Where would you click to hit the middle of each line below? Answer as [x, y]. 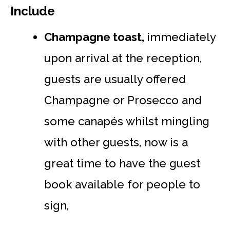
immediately [181, 37]
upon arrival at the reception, [123, 58]
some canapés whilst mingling [127, 121]
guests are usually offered [115, 79]
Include [33, 11]
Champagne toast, [95, 37]
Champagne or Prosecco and [123, 100]
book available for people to [122, 184]
